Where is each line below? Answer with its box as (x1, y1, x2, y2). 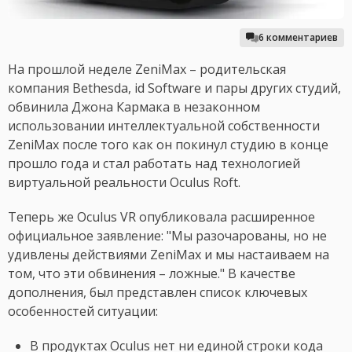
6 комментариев (258, 31, 338, 45)
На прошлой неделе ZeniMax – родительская (8, 60, 286, 79)
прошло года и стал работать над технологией (8, 155, 300, 173)
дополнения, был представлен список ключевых (8, 284, 307, 302)
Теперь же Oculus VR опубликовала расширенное (8, 208, 315, 226)
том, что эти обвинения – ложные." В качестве (8, 265, 295, 283)
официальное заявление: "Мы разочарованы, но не (8, 227, 327, 245)
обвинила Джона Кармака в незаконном (8, 98, 260, 116)
